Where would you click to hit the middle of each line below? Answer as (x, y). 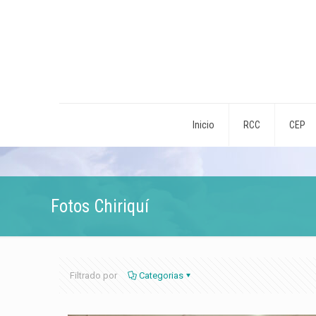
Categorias (161, 275)
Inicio (203, 125)
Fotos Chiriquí (100, 206)
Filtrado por (93, 275)
